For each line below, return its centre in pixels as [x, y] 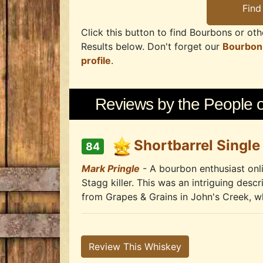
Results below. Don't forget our [152, 47]
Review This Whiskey [135, 247]
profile [96, 61]
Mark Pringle [111, 169]
